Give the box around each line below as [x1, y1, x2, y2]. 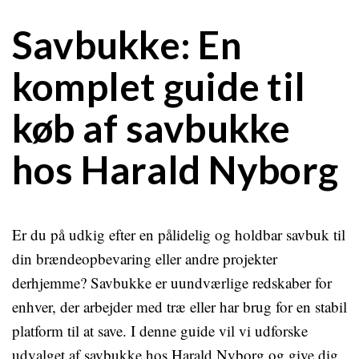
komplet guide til [12, 63, 306, 109]
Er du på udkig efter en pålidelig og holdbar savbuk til [12, 224, 345, 244]
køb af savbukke [12, 105, 291, 151]
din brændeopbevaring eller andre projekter [12, 248, 277, 268]
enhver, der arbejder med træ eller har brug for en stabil [12, 296, 347, 317]
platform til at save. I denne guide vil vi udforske [12, 321, 308, 341]
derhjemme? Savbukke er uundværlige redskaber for [12, 272, 332, 292]
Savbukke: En [12, 22, 242, 67]
